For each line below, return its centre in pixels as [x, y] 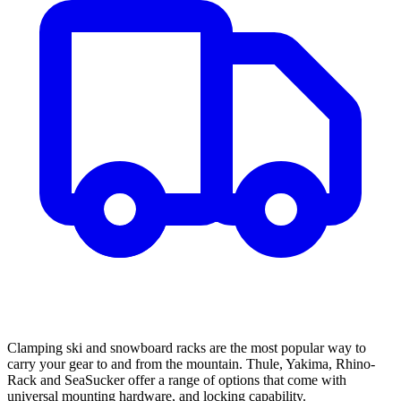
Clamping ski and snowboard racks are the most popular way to [187, 348]
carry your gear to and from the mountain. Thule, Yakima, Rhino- [191, 364]
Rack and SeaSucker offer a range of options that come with [177, 380]
